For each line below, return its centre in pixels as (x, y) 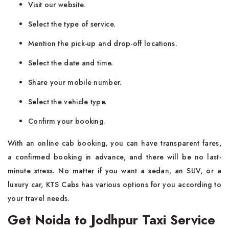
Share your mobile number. (76, 82)
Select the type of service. (73, 24)
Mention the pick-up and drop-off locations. (104, 43)
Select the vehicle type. (68, 102)
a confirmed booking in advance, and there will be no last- (114, 157)
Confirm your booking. (68, 121)
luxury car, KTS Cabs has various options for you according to (114, 185)
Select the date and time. (71, 63)
